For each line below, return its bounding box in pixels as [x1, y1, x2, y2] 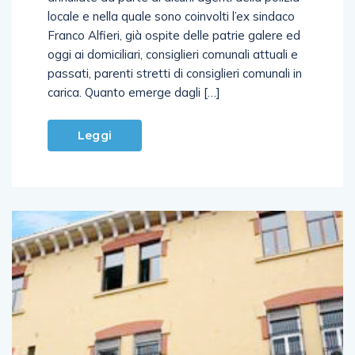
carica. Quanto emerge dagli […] [48, 84, 220, 100]
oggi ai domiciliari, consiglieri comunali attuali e [48, 46, 298, 62]
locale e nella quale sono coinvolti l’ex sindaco [48, 8, 295, 24]
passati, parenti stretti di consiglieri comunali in [48, 65, 302, 81]
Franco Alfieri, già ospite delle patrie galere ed [48, 27, 300, 43]
